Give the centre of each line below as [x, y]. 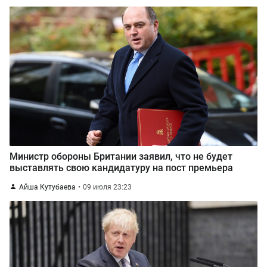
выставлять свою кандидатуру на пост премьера [121, 168]
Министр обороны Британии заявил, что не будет [121, 156]
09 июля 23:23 [107, 187]
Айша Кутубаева [47, 187]
